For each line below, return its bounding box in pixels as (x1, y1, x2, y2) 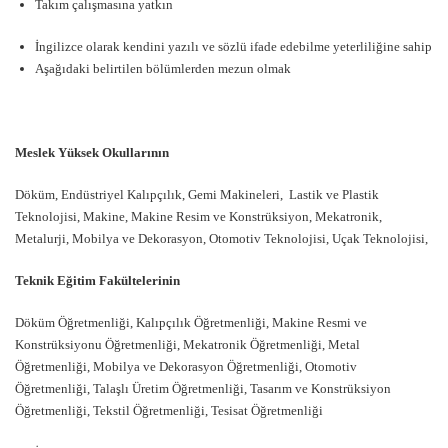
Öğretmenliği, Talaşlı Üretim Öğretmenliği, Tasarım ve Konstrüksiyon (15, 381, 391, 397)
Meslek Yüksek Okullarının (15, 145, 169, 161)
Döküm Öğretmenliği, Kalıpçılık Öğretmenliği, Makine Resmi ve (15, 315, 367, 331)
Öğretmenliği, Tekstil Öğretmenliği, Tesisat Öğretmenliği (15, 403, 323, 419)
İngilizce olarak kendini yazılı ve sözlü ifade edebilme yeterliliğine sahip (35, 39, 432, 55)
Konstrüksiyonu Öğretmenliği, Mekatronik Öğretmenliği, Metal (15, 337, 360, 353)
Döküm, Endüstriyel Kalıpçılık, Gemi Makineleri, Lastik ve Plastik (15, 187, 379, 203)
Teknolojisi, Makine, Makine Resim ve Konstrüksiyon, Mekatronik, (15, 209, 382, 225)
